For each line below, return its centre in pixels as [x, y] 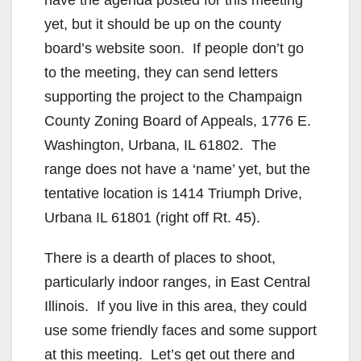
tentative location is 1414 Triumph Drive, [173, 193]
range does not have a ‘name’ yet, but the [177, 169]
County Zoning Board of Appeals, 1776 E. [178, 120]
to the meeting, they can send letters [161, 72]
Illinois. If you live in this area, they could [176, 306]
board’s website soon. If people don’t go [174, 48]
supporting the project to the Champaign [173, 96]
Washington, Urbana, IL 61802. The [160, 145]
